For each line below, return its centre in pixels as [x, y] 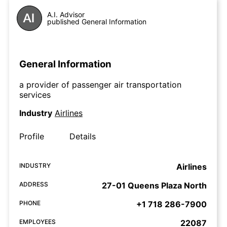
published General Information [97, 22]
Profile [32, 136]
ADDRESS [34, 184]
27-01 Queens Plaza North [154, 185]
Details [83, 136]
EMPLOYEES [37, 221]
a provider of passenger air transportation [100, 84]
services [35, 94]
